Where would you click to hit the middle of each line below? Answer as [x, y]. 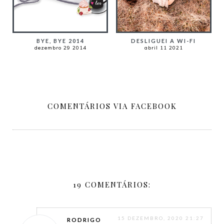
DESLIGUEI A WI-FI [164, 40]
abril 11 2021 [163, 47]
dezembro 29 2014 [60, 48]
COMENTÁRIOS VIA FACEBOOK [112, 106]
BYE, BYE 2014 [60, 41]
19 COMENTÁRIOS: [112, 185]
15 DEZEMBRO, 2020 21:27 [161, 218]
